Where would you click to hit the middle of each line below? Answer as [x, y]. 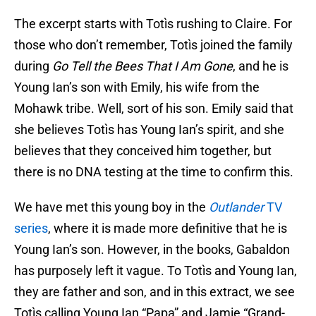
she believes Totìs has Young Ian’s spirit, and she [149, 130]
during [33, 66]
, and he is [261, 66]
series [31, 229]
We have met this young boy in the [111, 207]
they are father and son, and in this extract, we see [154, 292]
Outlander [236, 207]
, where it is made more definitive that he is [168, 229]
